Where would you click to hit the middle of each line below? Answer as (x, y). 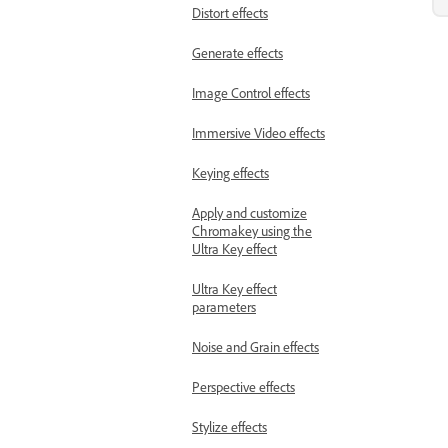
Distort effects (230, 16)
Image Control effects (251, 96)
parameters (224, 310)
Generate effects (237, 56)
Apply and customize (249, 216)
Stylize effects (229, 430)
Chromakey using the (252, 234)
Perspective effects (243, 390)
